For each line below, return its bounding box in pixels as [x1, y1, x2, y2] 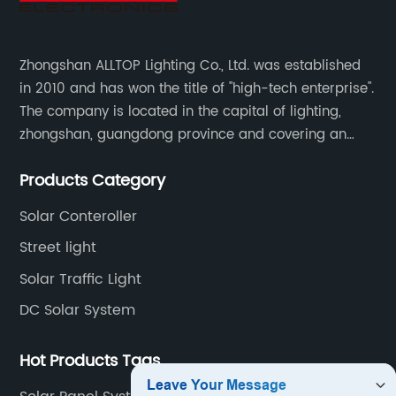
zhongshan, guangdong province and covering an [19, 123, 347, 146]
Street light [19, 236, 97, 260]
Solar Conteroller [19, 204, 138, 228]
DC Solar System [19, 299, 136, 323]
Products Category [19, 167, 166, 194]
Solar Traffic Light [19, 267, 142, 291]
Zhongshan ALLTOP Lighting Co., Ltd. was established [19, 54, 362, 77]
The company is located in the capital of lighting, [19, 100, 342, 123]
